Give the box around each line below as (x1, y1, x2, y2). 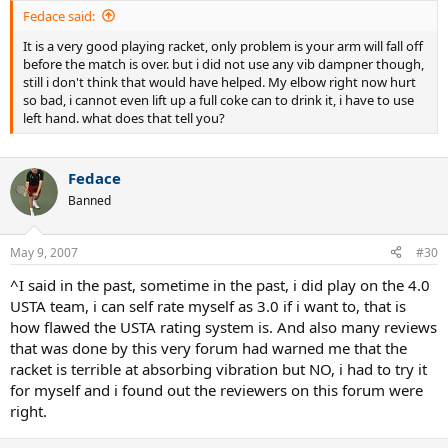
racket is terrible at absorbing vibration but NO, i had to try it (10, 358, 427, 379)
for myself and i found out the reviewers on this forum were (10, 379, 423, 400)
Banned (68, 192, 111, 210)
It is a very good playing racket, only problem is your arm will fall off (23, 36, 423, 55)
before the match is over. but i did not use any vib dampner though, (23, 54, 424, 73)
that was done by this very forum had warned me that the (10, 337, 407, 358)
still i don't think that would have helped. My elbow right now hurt (23, 72, 416, 91)
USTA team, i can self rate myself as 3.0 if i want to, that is (10, 295, 406, 316)
